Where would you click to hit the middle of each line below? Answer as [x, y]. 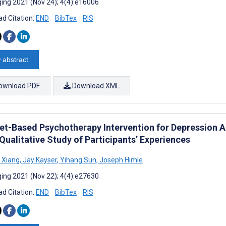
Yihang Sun [77, 160]
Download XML [95, 86]
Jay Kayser [39, 160]
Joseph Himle [120, 160]
